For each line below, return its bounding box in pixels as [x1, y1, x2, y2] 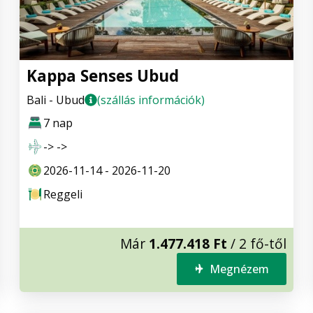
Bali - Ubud [27, 92, 85, 108]
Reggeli [43, 186, 82, 202]
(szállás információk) [97, 92, 205, 108]
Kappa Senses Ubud [27, 64, 179, 87]
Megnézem [210, 261, 269, 277]
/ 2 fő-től [227, 233, 286, 253]
